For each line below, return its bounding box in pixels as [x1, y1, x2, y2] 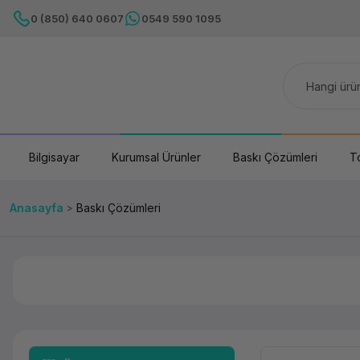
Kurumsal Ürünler [112, 150, 201, 164]
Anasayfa [10, 201, 63, 215]
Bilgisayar [29, 150, 80, 164]
